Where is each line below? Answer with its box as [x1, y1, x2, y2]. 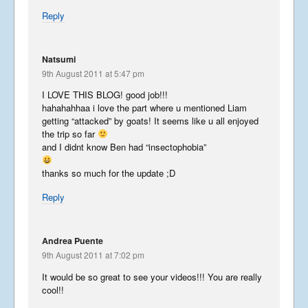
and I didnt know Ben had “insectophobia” [42, 140, 206, 154]
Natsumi [42, 52, 76, 65]
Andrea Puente [42, 234, 103, 247]
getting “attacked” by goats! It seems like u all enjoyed [42, 114, 258, 128]
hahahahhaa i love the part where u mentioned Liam [42, 101, 247, 115]
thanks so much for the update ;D [42, 166, 175, 180]
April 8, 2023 [104, 78, 151, 90]
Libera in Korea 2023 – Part [104, 49, 224, 63]
